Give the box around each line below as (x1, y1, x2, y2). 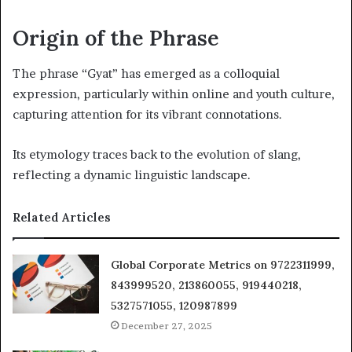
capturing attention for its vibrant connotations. (13, 106, 282, 122)
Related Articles (13, 209, 111, 225)
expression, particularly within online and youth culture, (13, 86, 335, 101)
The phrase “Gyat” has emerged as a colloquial (13, 65, 280, 81)
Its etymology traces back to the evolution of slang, (13, 146, 301, 162)
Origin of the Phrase (13, 24, 219, 52)
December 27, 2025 (121, 319, 213, 332)
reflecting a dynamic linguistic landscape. (13, 167, 251, 182)
